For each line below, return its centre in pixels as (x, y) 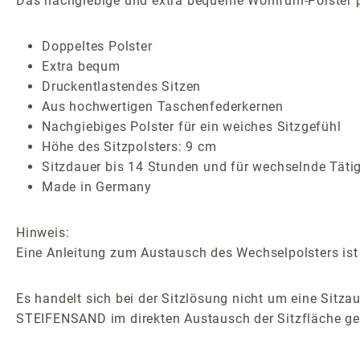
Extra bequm (81, 66)
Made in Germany (97, 186)
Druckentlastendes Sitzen (122, 86)
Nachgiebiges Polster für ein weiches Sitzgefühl (192, 126)
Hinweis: (43, 232)
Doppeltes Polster (97, 46)
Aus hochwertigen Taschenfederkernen (163, 106)
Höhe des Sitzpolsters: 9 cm (129, 146)
